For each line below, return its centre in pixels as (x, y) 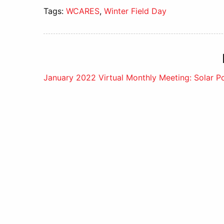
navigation (91, 113)
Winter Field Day (135, 11)
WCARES (83, 11)
